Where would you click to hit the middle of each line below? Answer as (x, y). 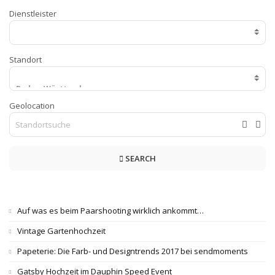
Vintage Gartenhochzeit (61, 230)
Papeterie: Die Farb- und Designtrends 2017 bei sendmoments (133, 251)
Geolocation (32, 105)
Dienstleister (33, 13)
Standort (25, 59)
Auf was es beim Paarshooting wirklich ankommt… (110, 210)
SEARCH (140, 158)
